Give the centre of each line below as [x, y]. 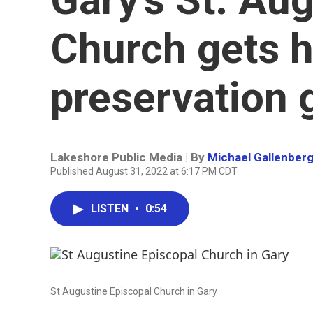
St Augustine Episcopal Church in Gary [134, 291]
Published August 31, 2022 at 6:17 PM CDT [144, 171]
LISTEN [111, 209]
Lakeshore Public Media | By [129, 157]
